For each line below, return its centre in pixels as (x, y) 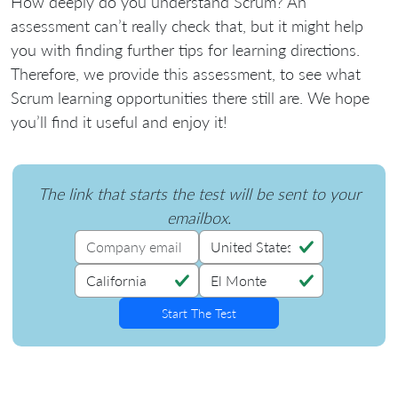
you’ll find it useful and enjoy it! (119, 121)
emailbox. (199, 217)
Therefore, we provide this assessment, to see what (186, 73)
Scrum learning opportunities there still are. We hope (190, 97)
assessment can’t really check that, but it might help (187, 25)
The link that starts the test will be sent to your (199, 193)
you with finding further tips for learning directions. (185, 49)
